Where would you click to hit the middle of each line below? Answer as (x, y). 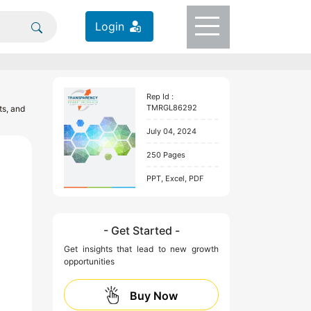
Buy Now (154, 295)
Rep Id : (160, 97)
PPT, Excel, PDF (175, 179)
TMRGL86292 (171, 108)
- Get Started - (141, 230)
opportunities (89, 261)
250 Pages (166, 155)
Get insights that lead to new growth (141, 249)
